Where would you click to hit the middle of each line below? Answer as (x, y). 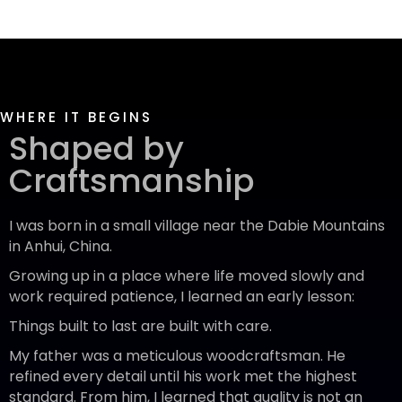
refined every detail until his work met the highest (183, 377)
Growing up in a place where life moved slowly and (187, 276)
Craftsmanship (132, 181)
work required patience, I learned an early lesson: (182, 297)
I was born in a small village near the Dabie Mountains (197, 226)
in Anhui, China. (61, 247)
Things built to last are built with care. (140, 327)
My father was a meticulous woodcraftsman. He (177, 356)
